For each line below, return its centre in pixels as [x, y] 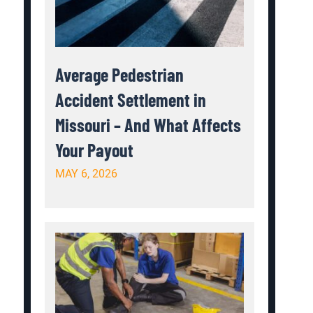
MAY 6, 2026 [87, 174]
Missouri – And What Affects [148, 125]
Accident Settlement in [131, 100]
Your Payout [95, 150]
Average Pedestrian [120, 75]
